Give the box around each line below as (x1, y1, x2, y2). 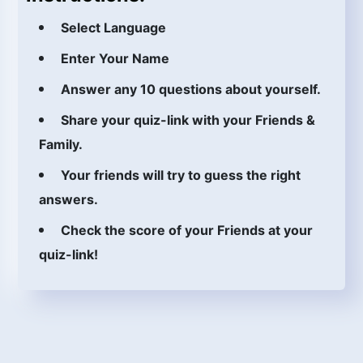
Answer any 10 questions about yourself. (61, 81, 321, 97)
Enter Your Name (61, 50, 169, 66)
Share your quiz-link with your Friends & (61, 112, 315, 128)
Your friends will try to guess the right (61, 167, 301, 183)
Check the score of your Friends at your (61, 222, 313, 238)
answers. (39, 191, 98, 207)
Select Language (61, 19, 166, 36)
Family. (39, 136, 83, 152)
